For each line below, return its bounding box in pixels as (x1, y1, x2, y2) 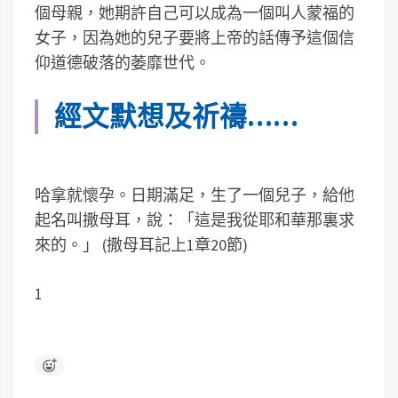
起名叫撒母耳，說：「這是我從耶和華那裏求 (35, 210, 354, 230)
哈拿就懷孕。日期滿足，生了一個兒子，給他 (35, 185, 354, 205)
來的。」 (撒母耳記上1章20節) (35, 235, 248, 255)
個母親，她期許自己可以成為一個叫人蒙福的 (35, 3, 354, 23)
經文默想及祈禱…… (54, 99, 298, 133)
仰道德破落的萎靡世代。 (35, 52, 211, 73)
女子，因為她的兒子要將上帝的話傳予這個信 (35, 28, 354, 48)
